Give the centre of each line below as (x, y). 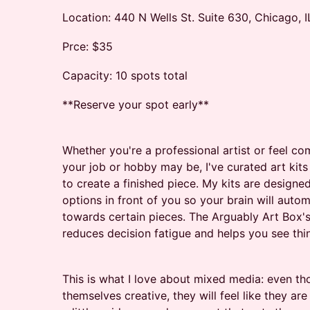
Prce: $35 (88, 46)
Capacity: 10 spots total (125, 75)
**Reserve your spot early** (136, 104)
